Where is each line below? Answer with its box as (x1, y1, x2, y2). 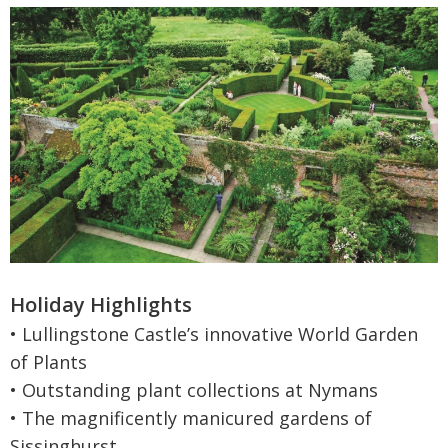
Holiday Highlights (10, 290, 192, 318)
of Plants (10, 349, 87, 374)
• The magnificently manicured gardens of (10, 405, 372, 430)
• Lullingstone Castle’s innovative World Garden (10, 321, 418, 346)
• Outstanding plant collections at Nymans (10, 377, 378, 402)
